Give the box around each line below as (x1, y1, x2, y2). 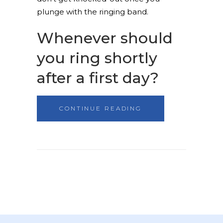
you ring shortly (37, 49, 157, 67)
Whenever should (37, 29, 173, 47)
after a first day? (37, 69, 159, 87)
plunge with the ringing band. (37, 7, 148, 16)
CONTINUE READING (59, 105, 142, 112)
